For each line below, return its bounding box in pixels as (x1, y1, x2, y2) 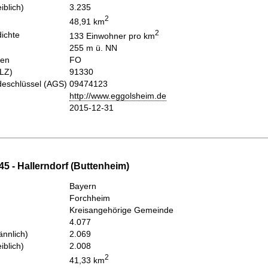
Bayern (69, 181, 96, 191)
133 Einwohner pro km (69, 31, 155, 41)
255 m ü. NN (69, 43, 117, 53)
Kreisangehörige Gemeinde (69, 205, 173, 215)
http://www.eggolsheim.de (69, 91, 166, 101)
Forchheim (69, 193, 110, 203)
